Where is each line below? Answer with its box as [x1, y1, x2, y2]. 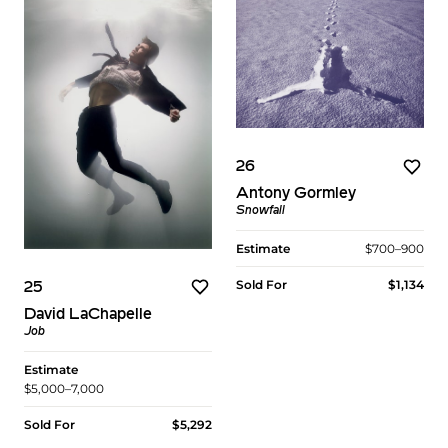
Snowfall [236, 205, 285, 218]
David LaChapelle [24, 306, 152, 323]
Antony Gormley [236, 186, 356, 203]
